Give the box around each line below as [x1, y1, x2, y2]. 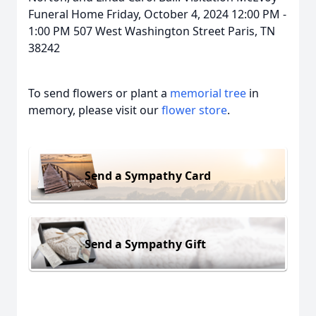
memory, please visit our [28, 102, 162, 118]
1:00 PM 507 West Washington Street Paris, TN [28, 23, 275, 39]
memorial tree [170, 85, 246, 101]
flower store [162, 102, 227, 118]
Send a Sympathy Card [85, 167, 211, 183]
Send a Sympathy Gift [85, 236, 206, 252]
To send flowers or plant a [28, 85, 170, 101]
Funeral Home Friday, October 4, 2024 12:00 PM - [28, 6, 286, 22]
